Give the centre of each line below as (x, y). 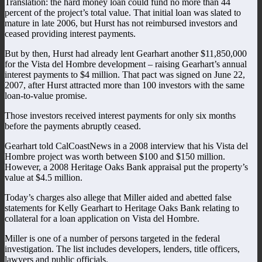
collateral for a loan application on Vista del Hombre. (102, 218)
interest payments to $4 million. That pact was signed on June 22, (125, 74)
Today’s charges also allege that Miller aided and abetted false (118, 197)
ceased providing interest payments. (70, 33)
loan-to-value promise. (46, 95)
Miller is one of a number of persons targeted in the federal (112, 238)
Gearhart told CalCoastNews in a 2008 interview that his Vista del (126, 146)
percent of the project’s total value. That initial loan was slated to (123, 12)
